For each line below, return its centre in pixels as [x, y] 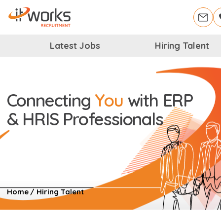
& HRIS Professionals [85, 119]
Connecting [51, 100]
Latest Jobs [75, 46]
